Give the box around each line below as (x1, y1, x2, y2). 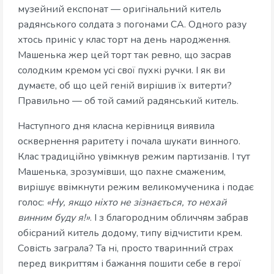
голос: (18, 195, 46, 209)
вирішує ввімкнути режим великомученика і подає (18, 180, 254, 194)
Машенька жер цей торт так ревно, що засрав (18, 48, 231, 62)
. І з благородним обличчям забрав (90, 210, 248, 224)
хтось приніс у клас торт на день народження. (18, 32, 231, 46)
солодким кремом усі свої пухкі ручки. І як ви (18, 63, 225, 77)
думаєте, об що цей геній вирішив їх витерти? (18, 78, 232, 92)
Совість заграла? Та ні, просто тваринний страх (18, 241, 234, 255)
